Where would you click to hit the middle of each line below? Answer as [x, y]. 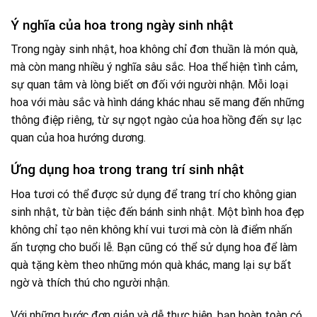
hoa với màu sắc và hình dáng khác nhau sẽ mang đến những [157, 103]
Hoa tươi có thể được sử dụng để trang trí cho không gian [154, 194]
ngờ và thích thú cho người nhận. [90, 282]
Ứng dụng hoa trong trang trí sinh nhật [127, 170]
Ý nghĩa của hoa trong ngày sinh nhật [122, 25]
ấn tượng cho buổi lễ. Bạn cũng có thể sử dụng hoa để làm [154, 247]
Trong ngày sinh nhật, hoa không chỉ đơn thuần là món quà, [154, 50]
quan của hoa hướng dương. [78, 138]
